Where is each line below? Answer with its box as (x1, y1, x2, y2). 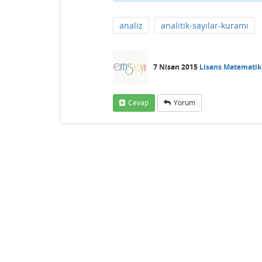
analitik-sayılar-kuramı (161, 19, 249, 31)
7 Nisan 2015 (153, 62, 198, 73)
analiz (119, 19, 143, 31)
